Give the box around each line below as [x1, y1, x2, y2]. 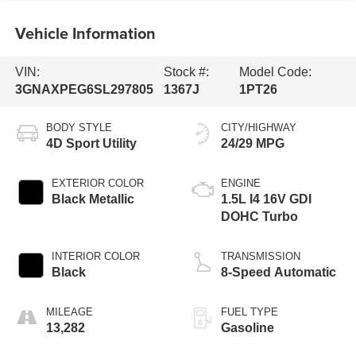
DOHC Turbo [221, 210, 298, 224]
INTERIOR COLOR [51, 250, 140, 263]
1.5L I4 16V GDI [221, 192, 311, 207]
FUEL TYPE [221, 306, 278, 319]
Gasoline [221, 321, 274, 335]
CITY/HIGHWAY [221, 122, 296, 134]
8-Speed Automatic [221, 265, 336, 280]
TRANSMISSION [221, 250, 300, 263]
